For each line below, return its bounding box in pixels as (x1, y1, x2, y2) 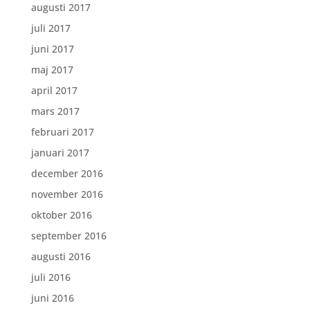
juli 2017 (30, 21, 71, 35)
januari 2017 (30, 146, 89, 159)
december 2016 (30, 167, 103, 180)
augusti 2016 (30, 250, 91, 263)
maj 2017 (30, 63, 73, 76)
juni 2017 (30, 42, 74, 55)
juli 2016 (30, 271, 71, 284)
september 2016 (30, 229, 107, 242)
